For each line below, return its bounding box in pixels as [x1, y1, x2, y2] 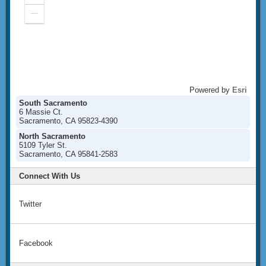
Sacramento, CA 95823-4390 [19, 116, 118, 125]
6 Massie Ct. [19, 107, 63, 116]
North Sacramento [19, 132, 85, 141]
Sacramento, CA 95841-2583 [19, 150, 118, 159]
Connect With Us [19, 172, 80, 180]
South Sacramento [19, 99, 87, 107]
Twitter [19, 199, 42, 208]
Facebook [19, 239, 53, 248]
